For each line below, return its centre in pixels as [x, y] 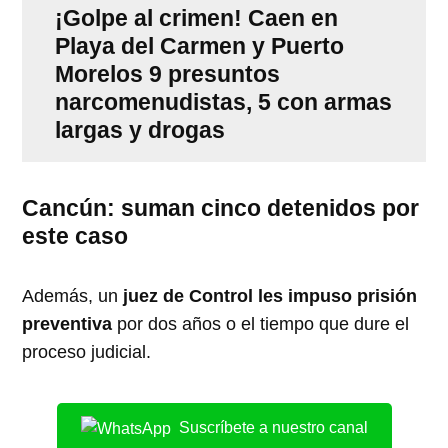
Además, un [70, 295]
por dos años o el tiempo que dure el [263, 323]
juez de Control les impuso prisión [268, 295]
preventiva [70, 323]
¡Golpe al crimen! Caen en [196, 17]
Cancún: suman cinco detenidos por [221, 207]
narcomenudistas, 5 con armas [223, 101]
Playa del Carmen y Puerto [199, 45]
